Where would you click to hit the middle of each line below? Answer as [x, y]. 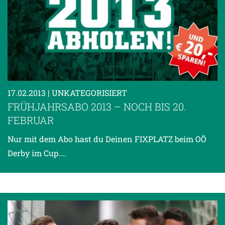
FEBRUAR [31, 120]
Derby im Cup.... [37, 153]
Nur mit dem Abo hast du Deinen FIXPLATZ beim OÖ [107, 139]
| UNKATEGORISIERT [87, 93]
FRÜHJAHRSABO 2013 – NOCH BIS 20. [97, 107]
